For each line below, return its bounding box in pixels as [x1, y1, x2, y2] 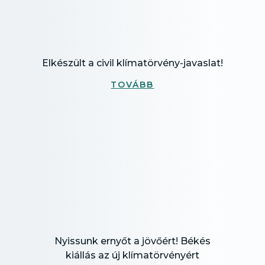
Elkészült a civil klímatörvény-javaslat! [41, 57, 223, 69]
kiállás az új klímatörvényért [65, 250, 199, 261]
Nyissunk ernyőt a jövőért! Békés [54, 235, 211, 247]
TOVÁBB [111, 79, 154, 90]
